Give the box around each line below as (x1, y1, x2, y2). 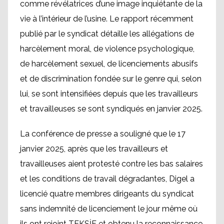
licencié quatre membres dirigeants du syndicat (20, 189, 194, 198)
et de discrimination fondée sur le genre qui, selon (20, 74, 201, 83)
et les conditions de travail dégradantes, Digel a (20, 174, 194, 183)
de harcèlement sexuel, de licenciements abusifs (20, 59, 198, 68)
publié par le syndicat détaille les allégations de (20, 29, 194, 38)
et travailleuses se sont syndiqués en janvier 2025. (20, 104, 202, 113)
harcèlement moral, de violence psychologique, (20, 44, 194, 53)
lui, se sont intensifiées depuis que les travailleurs (20, 89, 198, 98)
